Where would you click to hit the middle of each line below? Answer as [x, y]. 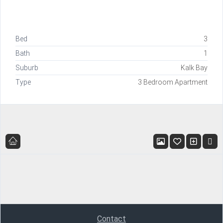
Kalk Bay [194, 67]
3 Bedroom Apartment [173, 82]
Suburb [27, 67]
